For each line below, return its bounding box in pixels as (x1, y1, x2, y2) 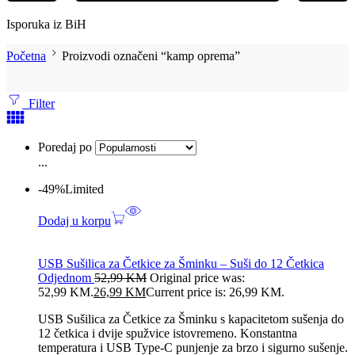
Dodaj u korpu (38, 214, 111, 228)
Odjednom (38, 271, 94, 285)
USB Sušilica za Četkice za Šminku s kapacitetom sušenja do (38, 312, 344, 326)
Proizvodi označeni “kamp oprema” (62, 49, 240, 63)
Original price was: (150, 271, 245, 285)
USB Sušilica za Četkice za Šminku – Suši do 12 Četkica (38, 257, 324, 271)
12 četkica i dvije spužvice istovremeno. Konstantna (38, 326, 297, 341)
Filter (22, 97, 55, 111)
